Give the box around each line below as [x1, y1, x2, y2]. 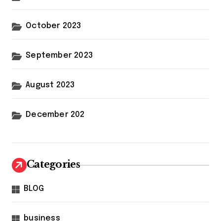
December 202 [26, 110, 85, 119]
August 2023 [26, 81, 75, 90]
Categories [27, 158, 80, 171]
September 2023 [26, 51, 93, 60]
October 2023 [26, 22, 81, 31]
